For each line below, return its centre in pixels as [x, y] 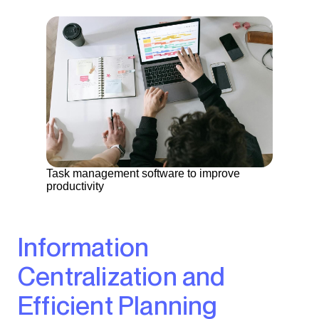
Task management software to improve [143, 173]
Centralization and [122, 276]
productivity [75, 186]
